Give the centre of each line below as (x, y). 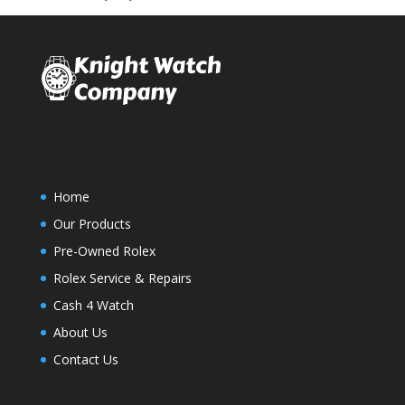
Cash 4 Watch (93, 306)
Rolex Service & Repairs (122, 278)
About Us (80, 333)
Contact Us (85, 360)
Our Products (92, 224)
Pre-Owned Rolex (104, 251)
